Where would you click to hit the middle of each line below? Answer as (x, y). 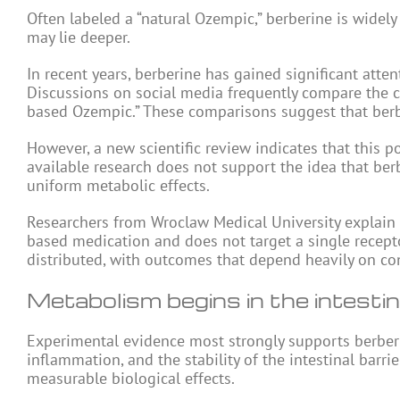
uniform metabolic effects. (118, 185)
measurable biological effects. (131, 378)
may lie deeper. (79, 37)
